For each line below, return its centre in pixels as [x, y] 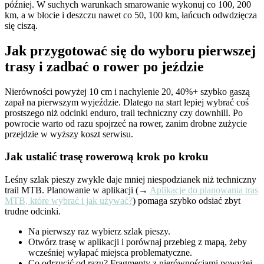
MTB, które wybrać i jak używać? [69, 201]
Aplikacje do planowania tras [204, 190]
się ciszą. [21, 25]
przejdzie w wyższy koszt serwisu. [69, 134]
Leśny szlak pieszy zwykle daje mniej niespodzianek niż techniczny [131, 180]
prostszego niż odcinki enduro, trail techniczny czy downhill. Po [124, 113]
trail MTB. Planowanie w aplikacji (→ [77, 190]
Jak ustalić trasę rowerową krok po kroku [107, 157]
